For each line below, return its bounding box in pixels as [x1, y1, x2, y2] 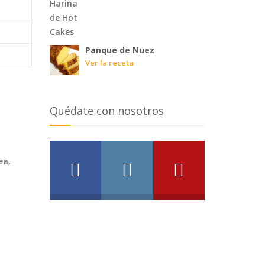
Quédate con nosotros [49, 103, 164, 118]
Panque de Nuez [85, 44, 154, 56]
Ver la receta [85, 57, 134, 68]
